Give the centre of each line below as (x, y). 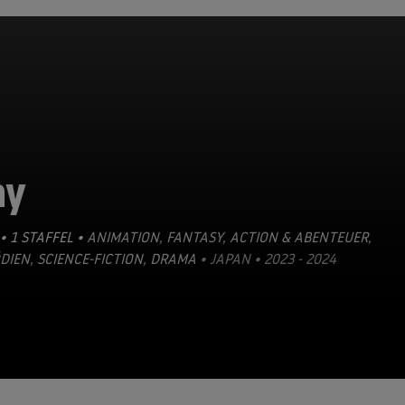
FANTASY (193, 237)
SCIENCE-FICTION (88, 259)
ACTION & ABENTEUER (297, 237)
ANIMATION (123, 237)
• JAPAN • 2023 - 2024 (266, 259)
